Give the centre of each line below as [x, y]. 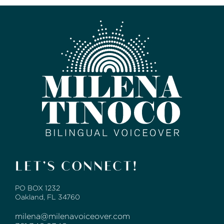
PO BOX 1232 [37, 188]
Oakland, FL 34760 [47, 197]
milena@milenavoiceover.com [72, 216]
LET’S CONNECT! [76, 165]
